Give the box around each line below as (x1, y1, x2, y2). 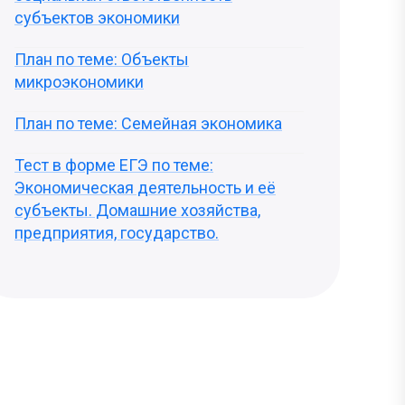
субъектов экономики (14, 8, 180, 27)
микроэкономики (14, 72, 144, 91)
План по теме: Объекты (14, 50, 189, 69)
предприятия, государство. (14, 223, 219, 242)
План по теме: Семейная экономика (14, 114, 282, 133)
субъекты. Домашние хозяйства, (14, 201, 260, 220)
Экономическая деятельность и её (14, 178, 276, 197)
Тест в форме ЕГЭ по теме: (14, 155, 213, 174)
